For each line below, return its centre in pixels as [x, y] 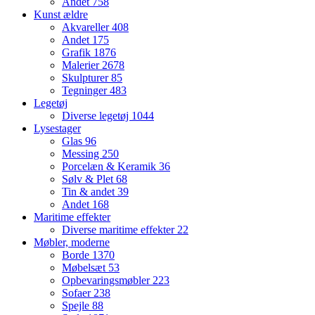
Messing [82, 154]
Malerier [82, 65]
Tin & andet [90, 192]
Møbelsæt [85, 268]
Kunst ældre [61, 15]
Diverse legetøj [97, 116]
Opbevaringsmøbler [107, 281]
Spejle [77, 306]
